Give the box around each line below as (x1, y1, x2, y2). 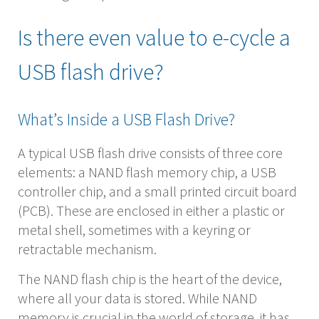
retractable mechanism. (18, 240, 157, 258)
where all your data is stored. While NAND (18, 289, 257, 308)
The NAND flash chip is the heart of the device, (18, 270, 282, 288)
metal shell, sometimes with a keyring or (18, 221, 251, 239)
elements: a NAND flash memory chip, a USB (18, 163, 276, 182)
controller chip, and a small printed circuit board (18, 182, 297, 201)
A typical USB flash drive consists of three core (18, 144, 283, 162)
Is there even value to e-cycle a (18, 23, 291, 53)
